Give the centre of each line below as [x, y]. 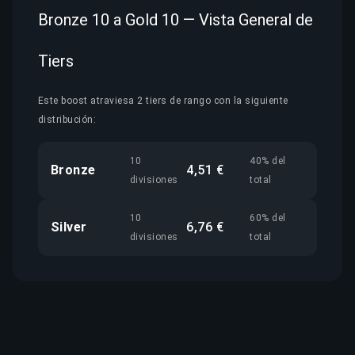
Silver [69, 227]
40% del [268, 160]
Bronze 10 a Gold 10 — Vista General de [176, 19]
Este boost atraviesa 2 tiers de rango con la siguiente [163, 100]
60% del [268, 218]
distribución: [67, 119]
